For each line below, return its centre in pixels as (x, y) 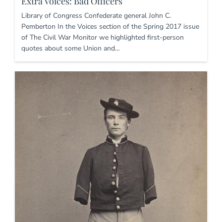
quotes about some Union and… (71, 48)
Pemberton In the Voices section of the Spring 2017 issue (110, 26)
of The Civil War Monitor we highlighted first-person (103, 37)
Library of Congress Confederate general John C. (96, 15)
